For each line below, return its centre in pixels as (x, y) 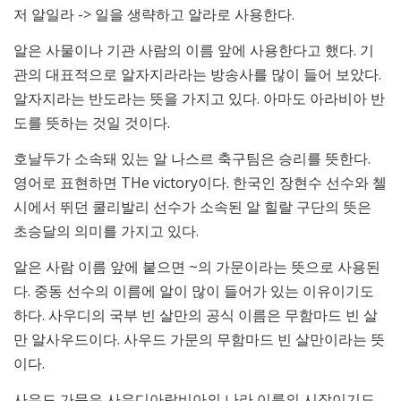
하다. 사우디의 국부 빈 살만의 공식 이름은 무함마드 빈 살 (196, 316)
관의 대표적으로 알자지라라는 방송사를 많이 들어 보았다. (197, 74)
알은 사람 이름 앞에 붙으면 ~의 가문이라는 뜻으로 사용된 (197, 267)
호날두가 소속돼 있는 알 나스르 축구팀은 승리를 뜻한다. (192, 159)
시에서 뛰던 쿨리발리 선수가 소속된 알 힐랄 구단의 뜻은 (192, 207)
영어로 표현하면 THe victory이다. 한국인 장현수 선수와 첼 (200, 183)
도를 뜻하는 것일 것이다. (92, 123)
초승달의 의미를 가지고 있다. (106, 231)
